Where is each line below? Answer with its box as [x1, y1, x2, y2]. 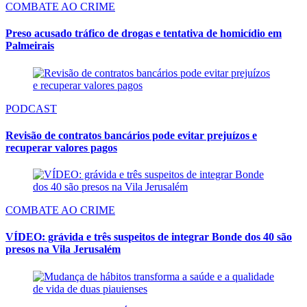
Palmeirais [5, 40, 54, 52]
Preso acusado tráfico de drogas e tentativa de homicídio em [5, 27, 282, 40]
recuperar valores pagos [5, 141, 117, 153]
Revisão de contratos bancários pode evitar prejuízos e [5, 129, 257, 141]
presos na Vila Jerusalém [5, 243, 121, 256]
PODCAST [5, 102, 57, 114]
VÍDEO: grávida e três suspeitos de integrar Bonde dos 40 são [5, 231, 292, 243]
